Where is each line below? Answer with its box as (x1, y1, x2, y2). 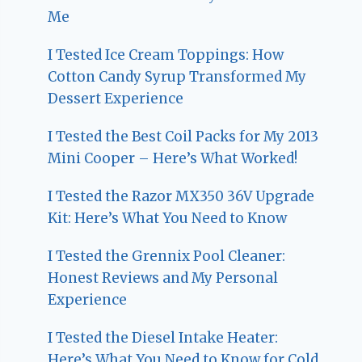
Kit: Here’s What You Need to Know (48, 208, 288, 227)
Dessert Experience (48, 89, 184, 107)
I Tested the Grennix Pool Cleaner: (48, 246, 286, 265)
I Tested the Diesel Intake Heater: (48, 328, 279, 347)
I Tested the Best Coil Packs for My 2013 (48, 127, 319, 145)
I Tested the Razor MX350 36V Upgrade (48, 187, 315, 205)
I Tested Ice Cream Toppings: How (48, 45, 284, 64)
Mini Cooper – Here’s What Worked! (48, 149, 298, 167)
